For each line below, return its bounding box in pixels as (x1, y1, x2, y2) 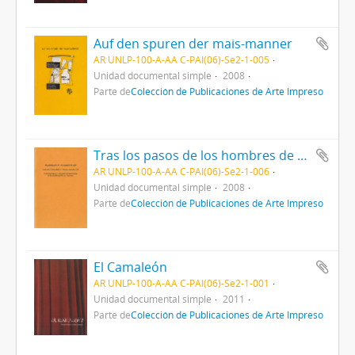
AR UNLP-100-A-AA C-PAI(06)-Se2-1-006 (93, 165, 269, 178)
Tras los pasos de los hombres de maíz (296, 147, 307, 165)
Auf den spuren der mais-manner (93, 35, 292, 53)
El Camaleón (93, 258, 167, 277)
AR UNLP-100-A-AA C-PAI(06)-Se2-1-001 (93, 277, 269, 290)
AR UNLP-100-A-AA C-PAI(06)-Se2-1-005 (93, 53, 269, 67)
